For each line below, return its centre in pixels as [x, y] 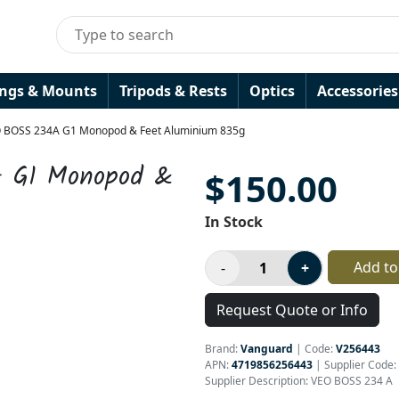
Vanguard [267, 349]
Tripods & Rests [173, 91]
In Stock [234, 222]
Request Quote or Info [292, 310]
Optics [272, 91]
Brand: [223, 349]
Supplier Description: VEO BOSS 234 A [299, 381]
